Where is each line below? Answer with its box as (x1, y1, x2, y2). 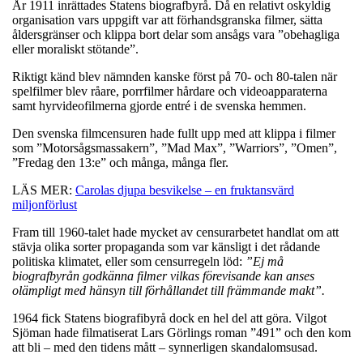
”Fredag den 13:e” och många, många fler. (12, 155, 228, 169)
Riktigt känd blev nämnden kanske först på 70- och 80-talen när (12, 69, 337, 83)
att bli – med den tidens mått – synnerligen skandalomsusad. (12, 340, 318, 354)
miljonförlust (12, 197, 77, 211)
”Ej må (246, 254, 284, 268)
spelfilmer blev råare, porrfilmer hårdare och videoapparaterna (12, 83, 327, 98)
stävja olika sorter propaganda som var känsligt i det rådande (12, 239, 320, 254)
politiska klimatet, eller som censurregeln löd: (12, 254, 246, 268)
